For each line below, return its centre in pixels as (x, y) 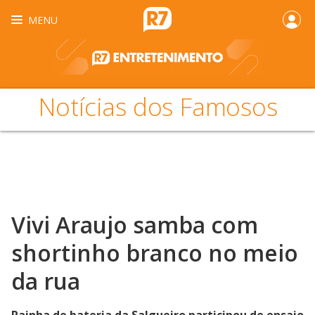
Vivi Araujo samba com (135, 225)
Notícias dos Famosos (157, 107)
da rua (46, 281)
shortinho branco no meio (155, 253)
